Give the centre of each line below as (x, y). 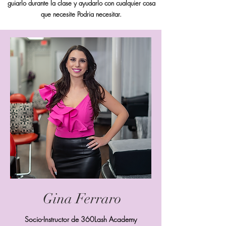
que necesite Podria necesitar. (81, 14)
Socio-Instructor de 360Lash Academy (81, 219)
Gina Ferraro (82, 199)
